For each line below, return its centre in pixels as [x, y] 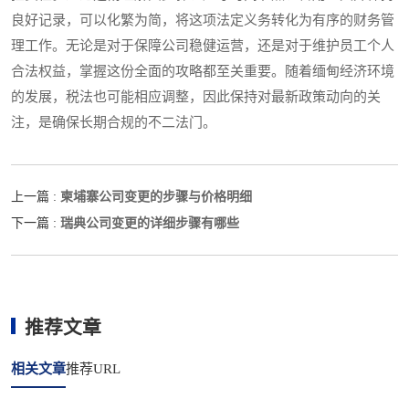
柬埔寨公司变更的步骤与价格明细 [156, 197]
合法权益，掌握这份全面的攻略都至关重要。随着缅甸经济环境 [203, 72]
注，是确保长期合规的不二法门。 [114, 123]
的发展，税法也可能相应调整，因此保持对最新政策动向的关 [196, 97]
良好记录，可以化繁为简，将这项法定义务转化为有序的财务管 [203, 21]
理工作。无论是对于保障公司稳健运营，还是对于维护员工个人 [203, 46]
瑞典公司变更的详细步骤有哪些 [150, 223]
